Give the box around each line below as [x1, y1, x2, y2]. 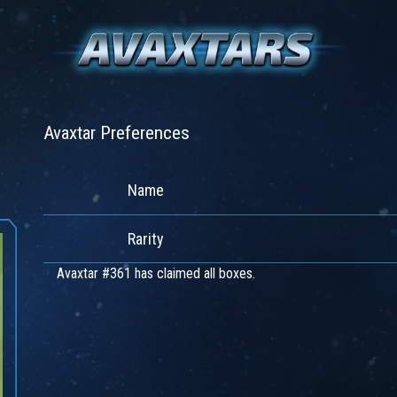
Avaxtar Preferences [43, 122, 190, 144]
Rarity [127, 230, 164, 248]
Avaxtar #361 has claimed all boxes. [57, 265, 255, 282]
